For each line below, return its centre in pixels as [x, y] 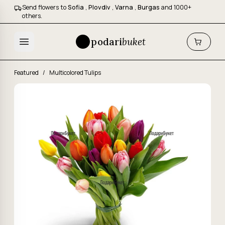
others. [32, 16]
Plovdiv [100, 7]
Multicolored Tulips [75, 73]
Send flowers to [45, 7]
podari [107, 42]
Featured [27, 73]
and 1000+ [176, 7]
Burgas [149, 7]
